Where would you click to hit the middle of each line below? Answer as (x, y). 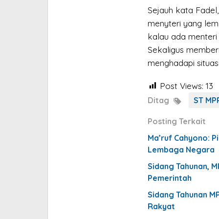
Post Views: (181, 86)
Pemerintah (169, 178)
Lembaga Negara (181, 149)
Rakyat (161, 206)
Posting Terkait (176, 121)
